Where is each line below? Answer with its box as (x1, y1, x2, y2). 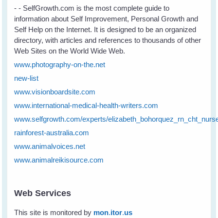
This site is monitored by (14, 208, 92, 217)
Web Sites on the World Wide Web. (14, 47, 126, 55)
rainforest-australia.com (14, 128, 91, 137)
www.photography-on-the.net (14, 60, 106, 69)
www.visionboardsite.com (14, 88, 98, 96)
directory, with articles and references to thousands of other (14, 36, 201, 45)
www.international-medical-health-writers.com (14, 101, 159, 110)
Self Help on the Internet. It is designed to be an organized (14, 25, 197, 34)
